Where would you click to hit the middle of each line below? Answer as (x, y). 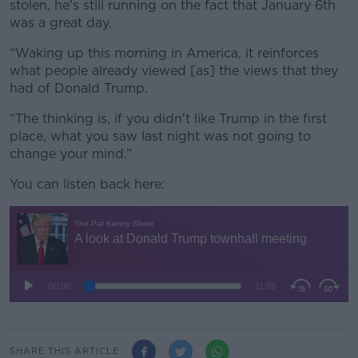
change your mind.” (71, 153)
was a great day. (61, 22)
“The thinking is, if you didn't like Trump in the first (168, 118)
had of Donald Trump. (79, 88)
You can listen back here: (87, 184)
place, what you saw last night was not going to (160, 136)
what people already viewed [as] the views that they (174, 70)
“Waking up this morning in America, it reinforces (164, 53)
